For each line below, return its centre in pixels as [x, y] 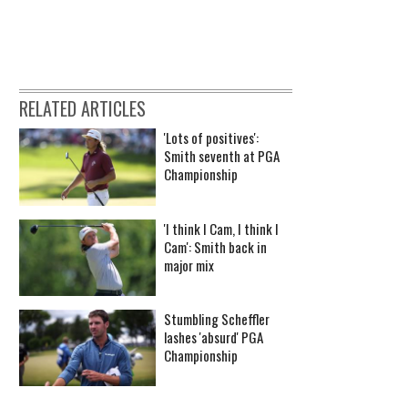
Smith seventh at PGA [222, 156]
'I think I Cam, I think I [221, 228]
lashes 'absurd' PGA [214, 337]
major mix [189, 265]
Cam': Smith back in [215, 246]
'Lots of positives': [211, 138]
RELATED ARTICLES [82, 109]
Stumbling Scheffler [217, 319]
